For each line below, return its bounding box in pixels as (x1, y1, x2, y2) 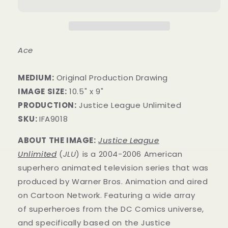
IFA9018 (39, 113, 68, 125)
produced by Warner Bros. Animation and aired (18, 176, 208, 187)
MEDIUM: (18, 72, 54, 83)
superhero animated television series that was (18, 162, 209, 174)
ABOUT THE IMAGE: (18, 135, 96, 146)
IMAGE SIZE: (18, 86, 67, 97)
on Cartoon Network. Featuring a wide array (18, 190, 195, 201)
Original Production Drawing (54, 72, 168, 83)
